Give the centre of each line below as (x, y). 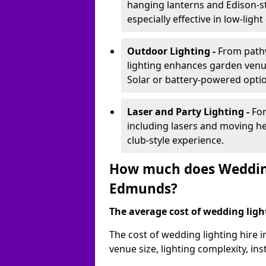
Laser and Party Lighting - (189, 112)
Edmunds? (143, 189)
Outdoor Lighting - (172, 51)
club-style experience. (175, 140)
